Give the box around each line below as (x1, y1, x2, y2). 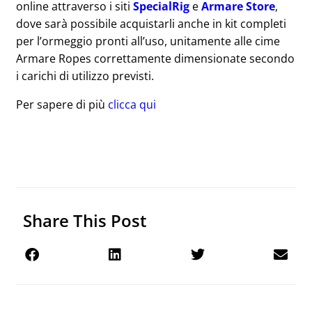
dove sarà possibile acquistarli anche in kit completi (16, 16, 286, 31)
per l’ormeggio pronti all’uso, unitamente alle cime (16, 33, 280, 49)
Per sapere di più (16, 97, 108, 112)
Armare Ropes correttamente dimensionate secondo (16, 51, 295, 66)
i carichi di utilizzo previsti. (16, 68, 154, 84)
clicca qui (108, 97, 156, 112)
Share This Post (23, 209, 147, 232)
